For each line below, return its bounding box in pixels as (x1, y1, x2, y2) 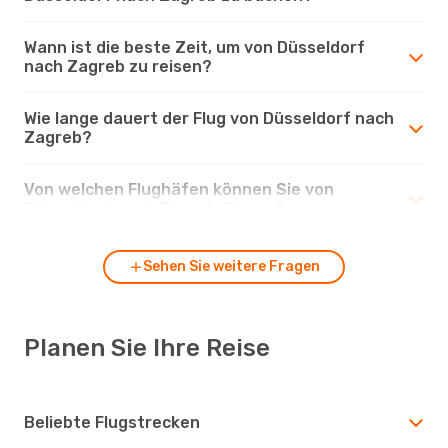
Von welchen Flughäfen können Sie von (24, 179, 334, 199)
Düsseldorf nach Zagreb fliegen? (24, 198, 285, 218)
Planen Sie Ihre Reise (24, 333, 270, 362)
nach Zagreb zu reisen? (24, 56, 212, 76)
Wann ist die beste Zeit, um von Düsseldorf (24, 37, 365, 57)
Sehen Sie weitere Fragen (142, 257, 320, 275)
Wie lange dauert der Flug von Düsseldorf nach (24, 108, 394, 128)
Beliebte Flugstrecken (24, 412, 200, 432)
